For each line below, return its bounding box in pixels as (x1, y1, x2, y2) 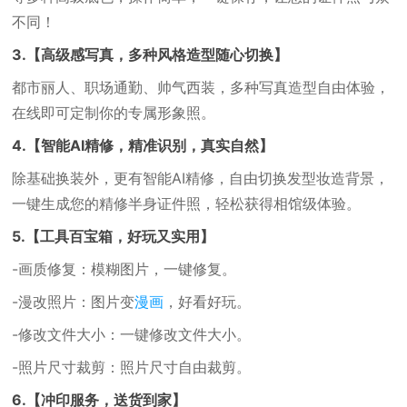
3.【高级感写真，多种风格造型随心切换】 (12, 45, 289, 64)
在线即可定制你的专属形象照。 (12, 104, 216, 122)
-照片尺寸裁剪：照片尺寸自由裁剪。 (12, 358, 252, 376)
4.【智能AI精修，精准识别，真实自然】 (12, 136, 274, 154)
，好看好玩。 (164, 293, 252, 311)
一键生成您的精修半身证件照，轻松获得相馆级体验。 (12, 194, 362, 213)
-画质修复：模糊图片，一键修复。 (12, 260, 237, 278)
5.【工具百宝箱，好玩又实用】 (12, 227, 215, 245)
